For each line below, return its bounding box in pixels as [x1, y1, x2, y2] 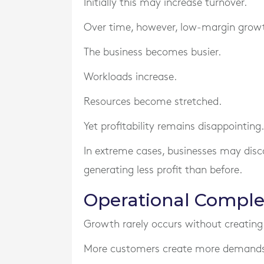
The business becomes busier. [84, 47, 221, 57]
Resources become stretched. [84, 97, 222, 107]
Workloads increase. [84, 72, 177, 82]
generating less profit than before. [84, 165, 242, 175]
